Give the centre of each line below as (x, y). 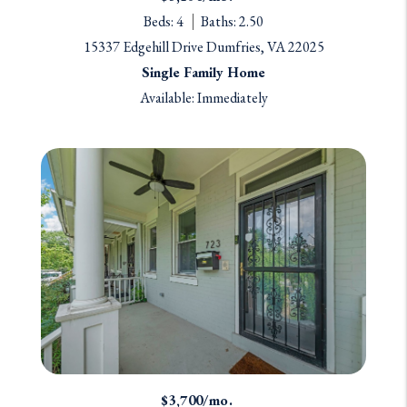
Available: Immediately (203, 98)
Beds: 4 (164, 22)
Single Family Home (203, 73)
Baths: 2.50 (232, 22)
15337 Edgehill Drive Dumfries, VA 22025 (203, 47)
